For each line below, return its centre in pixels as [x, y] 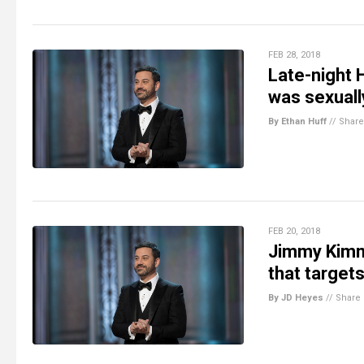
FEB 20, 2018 [294, 231]
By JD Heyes [296, 297]
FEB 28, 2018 [294, 54]
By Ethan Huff [297, 121]
